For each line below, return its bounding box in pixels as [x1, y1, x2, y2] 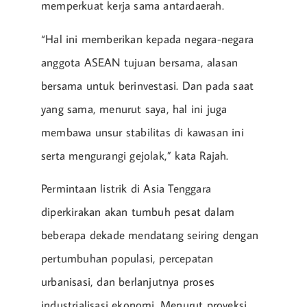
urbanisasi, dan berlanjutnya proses [41, 274, 214, 290]
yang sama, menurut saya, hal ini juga [41, 101, 228, 116]
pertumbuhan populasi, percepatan [41, 251, 214, 267]
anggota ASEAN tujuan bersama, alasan [41, 54, 238, 70]
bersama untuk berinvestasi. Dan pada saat [41, 77, 254, 93]
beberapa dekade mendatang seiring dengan [41, 228, 259, 243]
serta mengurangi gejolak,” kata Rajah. [41, 147, 229, 163]
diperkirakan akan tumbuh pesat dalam [41, 204, 235, 220]
